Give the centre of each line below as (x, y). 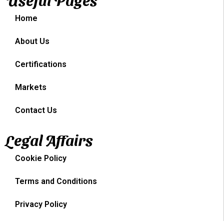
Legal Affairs (49, 139)
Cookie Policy (41, 158)
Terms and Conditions (56, 181)
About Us (32, 41)
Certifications (41, 64)
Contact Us (36, 110)
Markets (31, 87)
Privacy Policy (41, 204)
